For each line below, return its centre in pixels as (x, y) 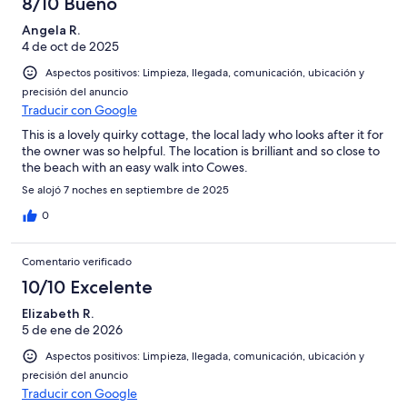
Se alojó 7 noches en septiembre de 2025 (125, 189)
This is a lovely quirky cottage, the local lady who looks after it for (203, 134)
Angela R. (51, 30)
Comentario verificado (77, 261)
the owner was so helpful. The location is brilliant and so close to (201, 150)
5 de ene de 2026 (72, 329)
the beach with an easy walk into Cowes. (135, 167)
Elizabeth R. (58, 313)
